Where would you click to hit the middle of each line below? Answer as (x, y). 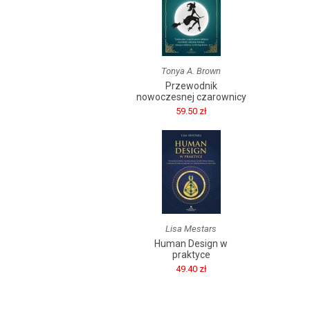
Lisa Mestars (191, 229)
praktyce (191, 255)
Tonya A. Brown (191, 71)
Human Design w (191, 244)
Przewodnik (191, 86)
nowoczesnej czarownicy (191, 97)
